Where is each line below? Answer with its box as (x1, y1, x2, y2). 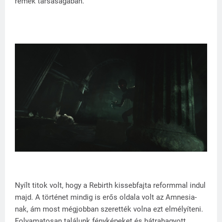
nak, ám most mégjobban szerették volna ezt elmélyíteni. (15, 205, 203, 214)
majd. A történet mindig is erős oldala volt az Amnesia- (15, 193, 197, 202)
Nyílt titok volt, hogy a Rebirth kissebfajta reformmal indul (15, 181, 206, 190)
